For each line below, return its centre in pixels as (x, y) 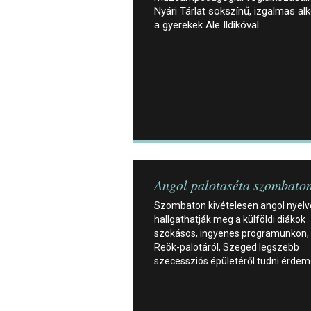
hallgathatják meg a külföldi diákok (230, 219)
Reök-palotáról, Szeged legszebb (227, 247)
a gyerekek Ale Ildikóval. (208, 25)
